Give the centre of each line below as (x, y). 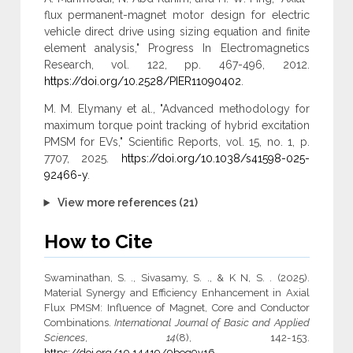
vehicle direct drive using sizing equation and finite (176, 32)
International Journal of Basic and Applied (212, 323)
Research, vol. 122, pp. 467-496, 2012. (176, 65)
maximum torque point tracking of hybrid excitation (176, 126)
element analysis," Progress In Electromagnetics (176, 48)
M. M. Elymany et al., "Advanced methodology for (176, 109)
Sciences (64, 338)
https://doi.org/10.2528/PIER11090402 (142, 82)
